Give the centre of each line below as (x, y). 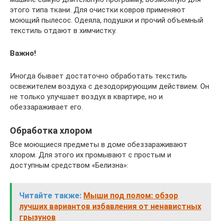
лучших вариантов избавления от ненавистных (110, 207)
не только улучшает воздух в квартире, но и (86, 97)
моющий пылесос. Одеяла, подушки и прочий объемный (107, 20)
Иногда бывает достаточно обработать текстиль (98, 76)
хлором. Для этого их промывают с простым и (91, 155)
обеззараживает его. (46, 107)
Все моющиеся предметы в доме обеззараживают (99, 145)
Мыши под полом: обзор (131, 196)
